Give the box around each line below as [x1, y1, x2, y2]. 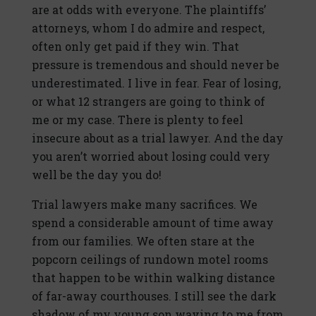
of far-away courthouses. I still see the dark [32, 288, 276, 304]
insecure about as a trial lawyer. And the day [32, 130, 284, 146]
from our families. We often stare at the [32, 233, 255, 249]
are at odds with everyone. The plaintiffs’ [32, 2, 266, 18]
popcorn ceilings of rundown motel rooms [32, 252, 268, 267]
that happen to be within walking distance [32, 270, 275, 286]
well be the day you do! [32, 167, 162, 183]
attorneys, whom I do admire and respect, [32, 20, 265, 36]
